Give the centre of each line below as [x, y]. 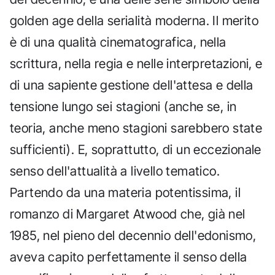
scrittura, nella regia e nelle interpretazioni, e [136, 64]
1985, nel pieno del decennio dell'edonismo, [133, 236]
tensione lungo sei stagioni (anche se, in [123, 107]
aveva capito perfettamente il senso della [129, 257]
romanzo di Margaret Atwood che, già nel [128, 214]
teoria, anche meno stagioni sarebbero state [136, 128]
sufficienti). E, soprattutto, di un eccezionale [136, 150]
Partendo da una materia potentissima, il [125, 193]
